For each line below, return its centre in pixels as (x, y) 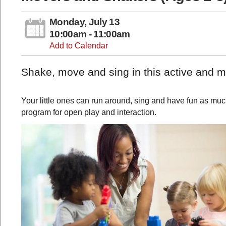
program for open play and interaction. (89, 112)
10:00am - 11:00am (90, 34)
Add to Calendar (79, 46)
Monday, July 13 (84, 22)
